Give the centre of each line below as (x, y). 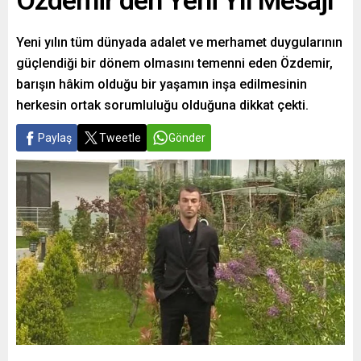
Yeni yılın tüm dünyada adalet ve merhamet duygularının (179, 42)
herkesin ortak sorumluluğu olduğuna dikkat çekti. (162, 105)
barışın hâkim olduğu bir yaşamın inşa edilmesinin (162, 84)
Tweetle (120, 138)
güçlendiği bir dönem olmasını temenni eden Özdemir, (174, 63)
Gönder (187, 138)
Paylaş (55, 138)
